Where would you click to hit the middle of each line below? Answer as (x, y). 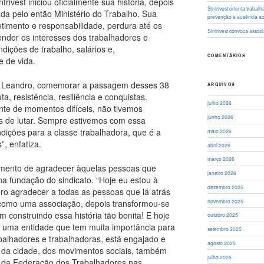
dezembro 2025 (226, 187)
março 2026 (221, 159)
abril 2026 (219, 145)
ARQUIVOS (222, 85)
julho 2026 (220, 103)
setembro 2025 (225, 229)
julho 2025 (220, 257)
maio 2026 (220, 131)
